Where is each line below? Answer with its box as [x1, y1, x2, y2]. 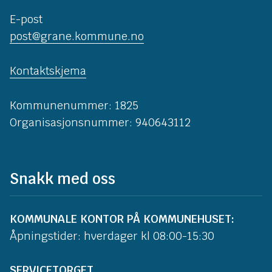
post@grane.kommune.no [10, 29, 144, 44]
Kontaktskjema [10, 64, 86, 78]
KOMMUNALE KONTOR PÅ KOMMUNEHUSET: [10, 211, 234, 226]
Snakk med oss [10, 169, 115, 188]
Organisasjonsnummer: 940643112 [10, 115, 191, 129]
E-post [10, 12, 42, 27]
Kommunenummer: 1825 [10, 98, 138, 112]
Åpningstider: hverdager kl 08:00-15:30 [10, 228, 214, 243]
